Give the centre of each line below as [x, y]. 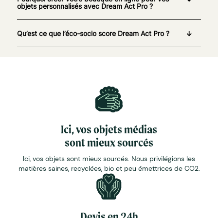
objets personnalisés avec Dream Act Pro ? [85, 6]
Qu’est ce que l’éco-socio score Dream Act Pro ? [93, 33]
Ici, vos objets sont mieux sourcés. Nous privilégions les [109, 158]
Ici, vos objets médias [109, 129]
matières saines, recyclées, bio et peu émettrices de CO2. [109, 168]
